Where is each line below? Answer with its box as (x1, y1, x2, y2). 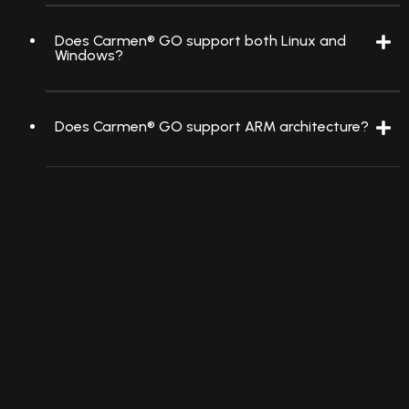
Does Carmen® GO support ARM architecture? (55, 117, 369, 135)
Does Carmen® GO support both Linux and (55, 31, 346, 49)
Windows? (55, 46, 123, 64)
